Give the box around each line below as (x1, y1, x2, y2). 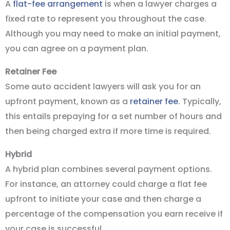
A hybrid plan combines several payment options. (5, 163, 212, 175)
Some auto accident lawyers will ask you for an (5, 80, 201, 92)
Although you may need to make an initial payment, (5, 27, 221, 40)
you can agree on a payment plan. (5, 42, 148, 54)
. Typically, (178, 95, 221, 107)
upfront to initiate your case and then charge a (5, 193, 201, 205)
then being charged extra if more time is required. (5, 125, 211, 137)
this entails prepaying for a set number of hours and (5, 110, 222, 122)
